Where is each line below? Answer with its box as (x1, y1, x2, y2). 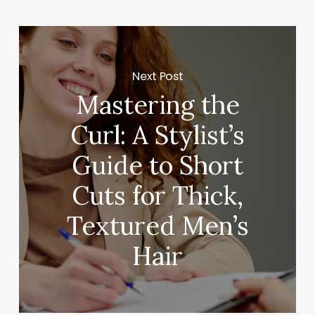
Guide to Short (72, 149, 244, 182)
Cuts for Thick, (72, 179, 244, 212)
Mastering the (75, 89, 240, 122)
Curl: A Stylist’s (70, 119, 245, 152)
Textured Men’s (66, 210, 249, 243)
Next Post (132, 67, 184, 84)
